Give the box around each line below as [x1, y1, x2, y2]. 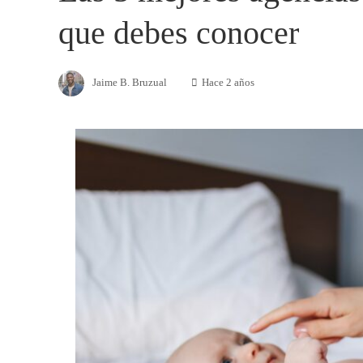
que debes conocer [58, 15, 299, 51]
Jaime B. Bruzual [92, 76, 167, 88]
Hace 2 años [202, 76, 254, 88]
